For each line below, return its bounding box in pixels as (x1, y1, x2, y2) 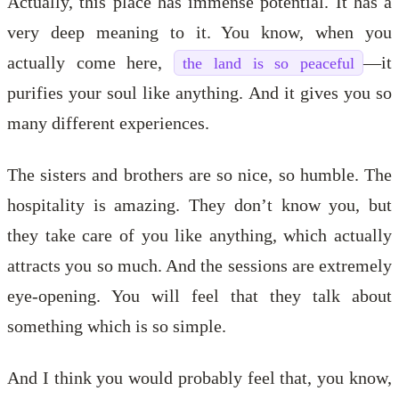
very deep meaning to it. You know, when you (7, 21, 392, 42)
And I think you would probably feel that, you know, (7, 367, 392, 387)
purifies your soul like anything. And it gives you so (7, 82, 392, 102)
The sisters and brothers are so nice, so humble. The (7, 164, 392, 184)
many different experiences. (7, 112, 209, 133)
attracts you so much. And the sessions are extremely (7, 255, 392, 275)
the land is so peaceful (183, 53, 355, 72)
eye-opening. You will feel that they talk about (7, 285, 392, 305)
